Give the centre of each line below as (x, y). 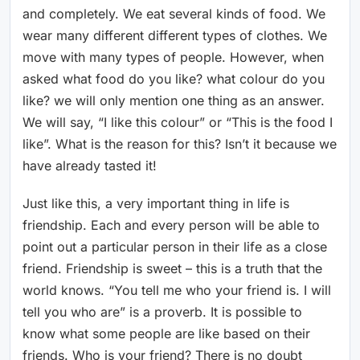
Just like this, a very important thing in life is (156, 204)
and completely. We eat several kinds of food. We (174, 14)
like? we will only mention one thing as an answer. (174, 101)
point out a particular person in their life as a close (175, 247)
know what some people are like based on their (166, 334)
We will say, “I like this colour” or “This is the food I (178, 123)
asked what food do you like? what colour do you (174, 79)
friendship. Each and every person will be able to (171, 225)
